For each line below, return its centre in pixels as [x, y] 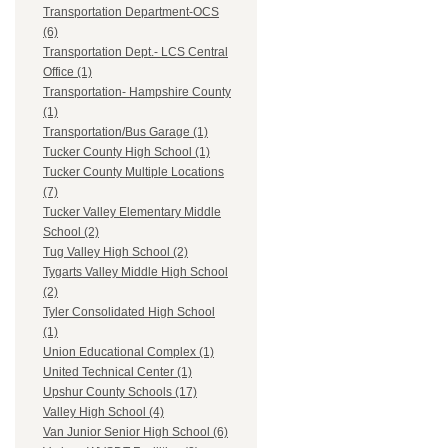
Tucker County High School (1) [126, 152]
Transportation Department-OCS [131, 12]
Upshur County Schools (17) [120, 392]
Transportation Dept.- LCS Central [135, 52]
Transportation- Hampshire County [137, 92]
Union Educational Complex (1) [128, 352]
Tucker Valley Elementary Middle [132, 212]
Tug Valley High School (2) [115, 252]
